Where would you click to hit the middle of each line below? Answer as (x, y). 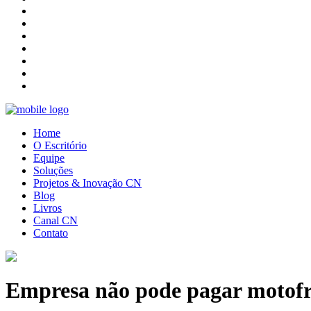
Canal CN (56, 220)
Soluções (53, 170)
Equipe (49, 158)
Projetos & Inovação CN (87, 183)
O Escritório (60, 145)
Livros (48, 208)
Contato (51, 233)
